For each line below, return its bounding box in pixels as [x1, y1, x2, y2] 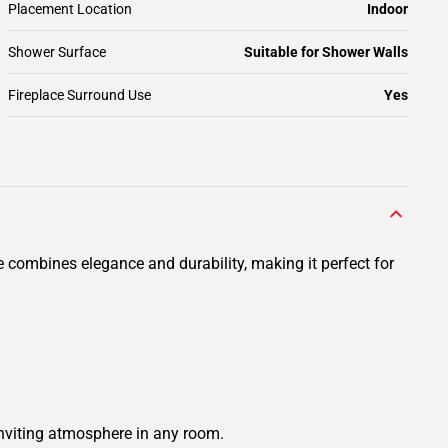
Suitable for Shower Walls [244, 44, 408, 60]
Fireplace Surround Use [8, 87, 151, 103]
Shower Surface [8, 44, 106, 60]
